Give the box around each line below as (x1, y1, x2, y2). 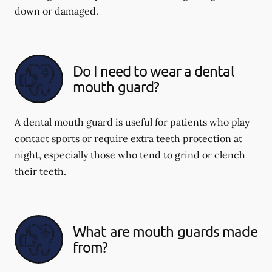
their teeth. (15, 165, 66, 177)
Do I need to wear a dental (73, 61, 234, 80)
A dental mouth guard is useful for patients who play (15, 115, 250, 128)
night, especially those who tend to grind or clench (15, 148, 245, 161)
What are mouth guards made (73, 222, 257, 240)
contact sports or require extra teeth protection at (15, 132, 242, 144)
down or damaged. (15, 4, 98, 17)
